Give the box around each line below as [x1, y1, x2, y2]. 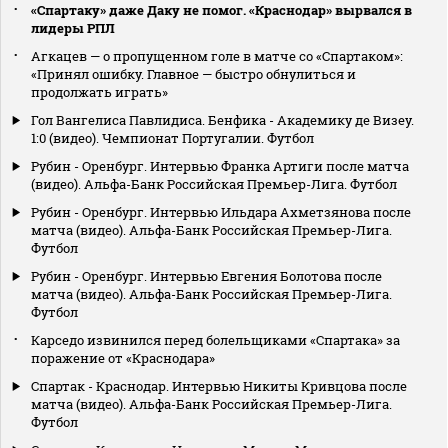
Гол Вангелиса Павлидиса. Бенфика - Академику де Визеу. [31, 110, 414, 129]
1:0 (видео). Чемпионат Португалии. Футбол [31, 128, 314, 147]
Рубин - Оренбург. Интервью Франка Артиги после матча [31, 156, 409, 175]
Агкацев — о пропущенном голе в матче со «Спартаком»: [31, 46, 403, 65]
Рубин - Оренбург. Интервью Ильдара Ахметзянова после [31, 202, 411, 221]
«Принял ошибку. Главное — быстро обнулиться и [31, 64, 356, 83]
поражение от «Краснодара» [31, 348, 215, 367]
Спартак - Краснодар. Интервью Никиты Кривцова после [31, 376, 407, 395]
